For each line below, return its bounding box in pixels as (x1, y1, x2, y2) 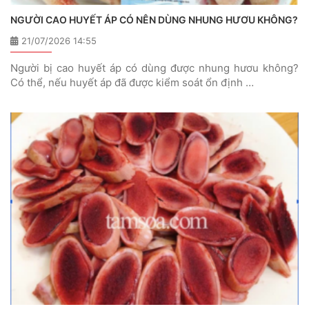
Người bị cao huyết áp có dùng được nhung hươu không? (10, 61, 299, 75)
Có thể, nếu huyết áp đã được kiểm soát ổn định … (10, 76, 254, 90)
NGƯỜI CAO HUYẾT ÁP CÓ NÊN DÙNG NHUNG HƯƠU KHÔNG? (10, 14, 298, 26)
